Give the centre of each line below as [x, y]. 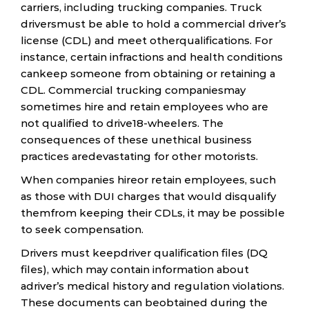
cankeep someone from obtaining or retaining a [148, 73]
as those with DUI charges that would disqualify [148, 196]
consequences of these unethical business [136, 139]
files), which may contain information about [135, 269]
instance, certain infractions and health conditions [152, 57]
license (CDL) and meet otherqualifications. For [147, 40]
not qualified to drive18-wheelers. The [122, 123]
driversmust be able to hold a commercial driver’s [153, 23]
